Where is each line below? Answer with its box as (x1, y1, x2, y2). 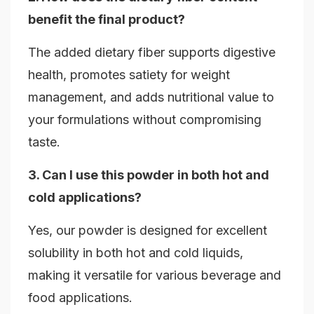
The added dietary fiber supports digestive (28, 45, 275, 60)
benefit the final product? (28, 12, 185, 27)
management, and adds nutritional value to (28, 90, 274, 105)
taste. (28, 135, 60, 150)
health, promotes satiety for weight (28, 67, 230, 83)
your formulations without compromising (28, 112, 261, 128)
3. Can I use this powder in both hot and (28, 168, 269, 183)
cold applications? (28, 190, 142, 205)
